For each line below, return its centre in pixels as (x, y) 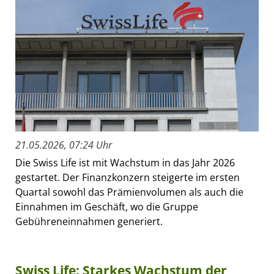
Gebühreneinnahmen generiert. (89, 222)
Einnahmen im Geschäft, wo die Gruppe (107, 207)
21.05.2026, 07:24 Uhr (64, 145)
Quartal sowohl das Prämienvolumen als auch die (129, 192)
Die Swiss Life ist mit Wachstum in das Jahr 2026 (125, 163)
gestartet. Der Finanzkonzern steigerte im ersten (128, 178)
